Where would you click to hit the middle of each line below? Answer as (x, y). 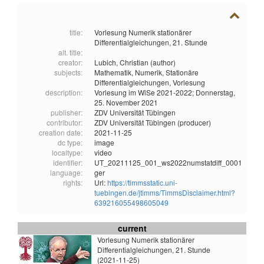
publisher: (67, 113)
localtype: (67, 153)
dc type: (70, 143)
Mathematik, (115, 72)
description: (64, 93)
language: (66, 173)
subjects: (68, 72)
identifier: (68, 163)
